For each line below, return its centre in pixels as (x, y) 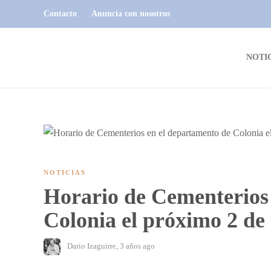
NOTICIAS (65, 172)
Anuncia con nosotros (131, 14)
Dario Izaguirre (92, 246)
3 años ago (137, 246)
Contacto (60, 14)
